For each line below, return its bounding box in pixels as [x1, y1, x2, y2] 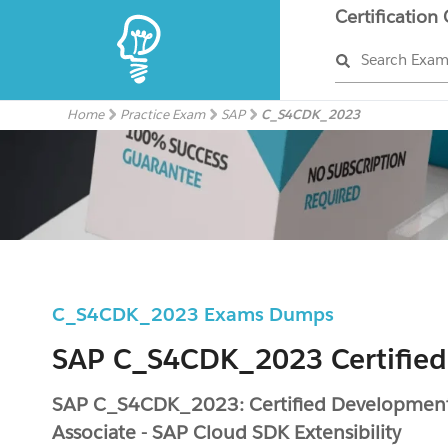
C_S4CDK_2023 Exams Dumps [52, 302, 355, 326]
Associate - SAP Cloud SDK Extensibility [52, 420, 402, 444]
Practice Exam [120, 106, 206, 123]
